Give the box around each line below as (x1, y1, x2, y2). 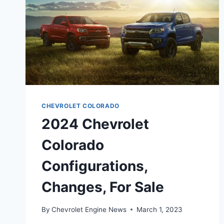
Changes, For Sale (41, 178, 164, 196)
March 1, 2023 (136, 205, 183, 213)
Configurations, (41, 157, 147, 175)
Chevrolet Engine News (51, 205, 127, 213)
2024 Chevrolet (41, 115, 149, 133)
